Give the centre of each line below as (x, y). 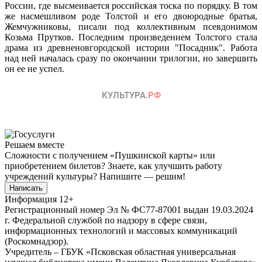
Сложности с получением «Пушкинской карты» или (110, 155)
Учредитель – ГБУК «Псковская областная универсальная (120, 251)
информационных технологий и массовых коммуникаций (121, 230)
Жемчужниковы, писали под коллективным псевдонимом (131, 26)
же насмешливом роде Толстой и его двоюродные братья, (131, 16)
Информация (31, 199)
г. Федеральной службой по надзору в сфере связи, (106, 220)
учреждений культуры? (52, 176)
